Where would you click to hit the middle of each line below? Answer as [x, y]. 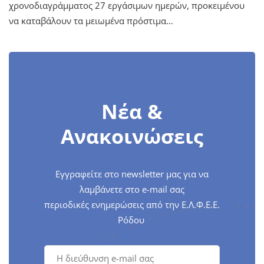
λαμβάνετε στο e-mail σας [132, 189]
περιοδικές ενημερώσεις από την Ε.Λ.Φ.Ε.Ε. [132, 204]
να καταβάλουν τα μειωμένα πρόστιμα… [91, 20]
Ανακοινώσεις [132, 136]
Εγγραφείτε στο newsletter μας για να [132, 174]
